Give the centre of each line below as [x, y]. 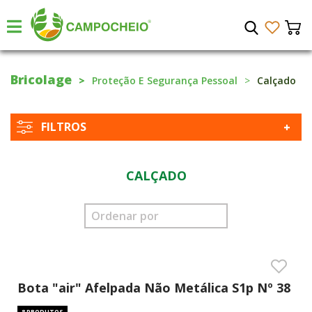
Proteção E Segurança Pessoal [165, 80]
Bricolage [41, 79]
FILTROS [64, 127]
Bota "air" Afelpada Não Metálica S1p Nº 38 [154, 288]
